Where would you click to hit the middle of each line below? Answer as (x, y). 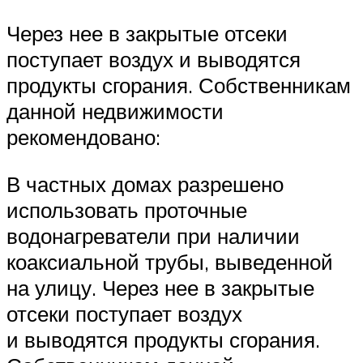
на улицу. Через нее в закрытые (160, 287)
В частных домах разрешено (145, 184)
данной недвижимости (115, 111)
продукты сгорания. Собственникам (179, 85)
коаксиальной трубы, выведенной (170, 261)
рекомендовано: (83, 137)
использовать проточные (127, 209)
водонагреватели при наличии (153, 235)
